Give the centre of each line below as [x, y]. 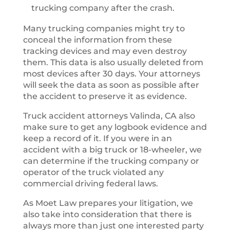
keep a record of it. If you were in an [97, 138]
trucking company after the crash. [103, 8]
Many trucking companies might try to [104, 28]
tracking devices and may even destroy [105, 51]
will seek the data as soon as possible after [111, 85]
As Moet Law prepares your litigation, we [108, 203]
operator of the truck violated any [93, 172]
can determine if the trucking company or [111, 161]
